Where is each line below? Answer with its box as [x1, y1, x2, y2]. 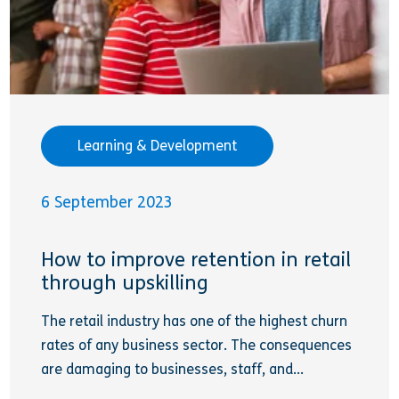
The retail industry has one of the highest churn [41, 312, 348, 330]
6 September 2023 [41, 192, 174, 213]
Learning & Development [77, 137, 238, 155]
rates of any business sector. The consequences [41, 336, 353, 354]
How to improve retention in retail [41, 248, 352, 272]
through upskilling [41, 271, 209, 295]
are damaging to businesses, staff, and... [41, 360, 305, 378]
